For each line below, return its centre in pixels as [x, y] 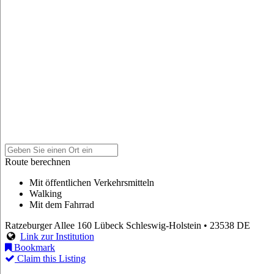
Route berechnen [38, 162]
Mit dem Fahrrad [62, 205]
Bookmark [33, 248]
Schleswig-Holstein [164, 226]
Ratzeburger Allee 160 [48, 226]
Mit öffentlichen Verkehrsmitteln [92, 183]
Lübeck [109, 226]
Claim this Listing [50, 259]
